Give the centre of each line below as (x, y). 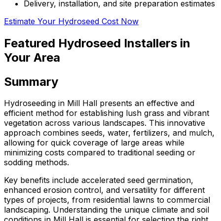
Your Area (32, 57)
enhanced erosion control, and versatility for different (104, 190)
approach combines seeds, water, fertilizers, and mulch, (109, 133)
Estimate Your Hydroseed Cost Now (71, 21)
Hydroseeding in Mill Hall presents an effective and (99, 103)
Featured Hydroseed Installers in (97, 43)
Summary (31, 81)
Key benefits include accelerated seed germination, (99, 180)
